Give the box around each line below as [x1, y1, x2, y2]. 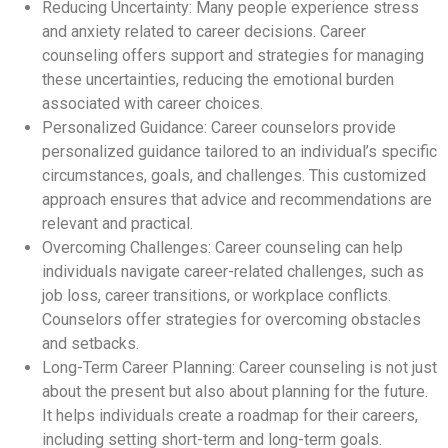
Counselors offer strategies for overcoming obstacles [42, 309, 421, 329]
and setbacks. [42, 333, 139, 353]
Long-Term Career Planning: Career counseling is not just [42, 357, 437, 377]
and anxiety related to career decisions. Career [42, 21, 366, 41]
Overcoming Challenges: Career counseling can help [42, 237, 403, 257]
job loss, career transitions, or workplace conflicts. [42, 285, 391, 305]
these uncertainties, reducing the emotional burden [42, 69, 394, 89]
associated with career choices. [42, 93, 263, 113]
